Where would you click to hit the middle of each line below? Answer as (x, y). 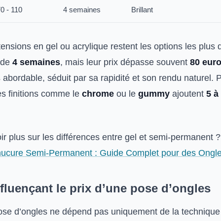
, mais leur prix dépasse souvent (125, 62)
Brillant (142, 10)
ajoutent (188, 94)
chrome (98, 94)
